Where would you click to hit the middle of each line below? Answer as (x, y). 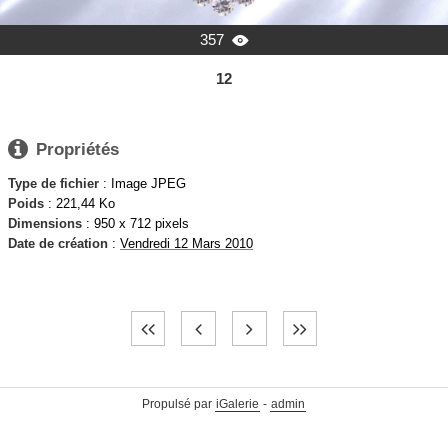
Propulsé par (178, 404)
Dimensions (45, 224)
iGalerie (237, 404)
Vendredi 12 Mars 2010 (186, 244)
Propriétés (77, 149)
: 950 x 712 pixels (135, 224)
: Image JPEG (142, 184)
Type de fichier (53, 184)
